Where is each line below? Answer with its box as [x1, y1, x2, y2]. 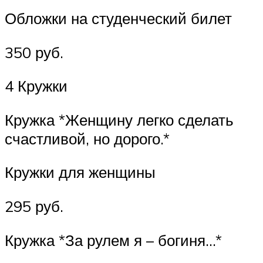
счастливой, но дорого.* [5, 129, 170, 148]
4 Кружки [5, 76, 68, 96]
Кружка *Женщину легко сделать [5, 110, 234, 129]
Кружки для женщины [5, 163, 156, 182]
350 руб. [5, 42, 63, 62]
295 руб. [5, 196, 63, 215]
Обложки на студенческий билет [5, 8, 232, 28]
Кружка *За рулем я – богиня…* [5, 230, 222, 249]
